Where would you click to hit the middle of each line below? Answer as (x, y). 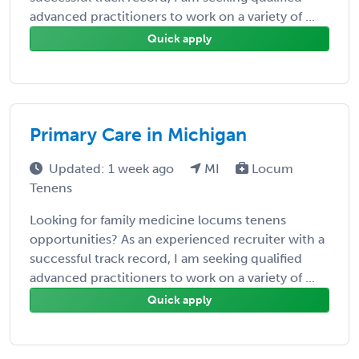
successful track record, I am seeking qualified (166, 258)
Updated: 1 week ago (113, 168)
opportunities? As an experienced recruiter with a (177, 239)
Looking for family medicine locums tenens (158, 220)
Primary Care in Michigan (138, 134)
